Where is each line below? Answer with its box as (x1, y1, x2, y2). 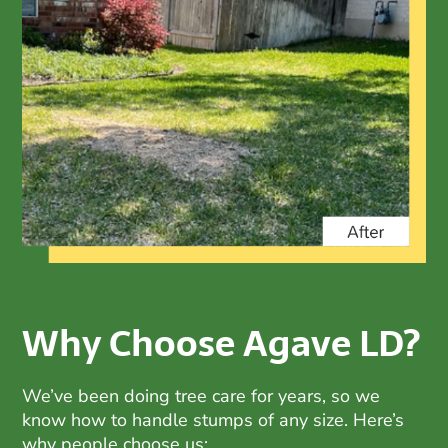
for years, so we (246, 383, 381, 408)
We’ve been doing (22, 383, 176, 408)
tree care (175, 383, 247, 408)
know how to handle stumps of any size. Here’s (22, 407, 405, 432)
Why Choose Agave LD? (22, 313, 421, 373)
